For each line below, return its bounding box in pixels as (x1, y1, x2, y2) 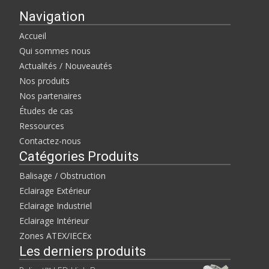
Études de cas (19, 105, 73, 116)
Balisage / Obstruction (19, 170, 106, 181)
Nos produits (19, 75, 70, 86)
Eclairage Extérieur (19, 185, 91, 196)
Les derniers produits (19, 244, 146, 259)
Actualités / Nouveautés (19, 60, 112, 71)
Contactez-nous (19, 135, 81, 147)
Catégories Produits (19, 149, 139, 164)
